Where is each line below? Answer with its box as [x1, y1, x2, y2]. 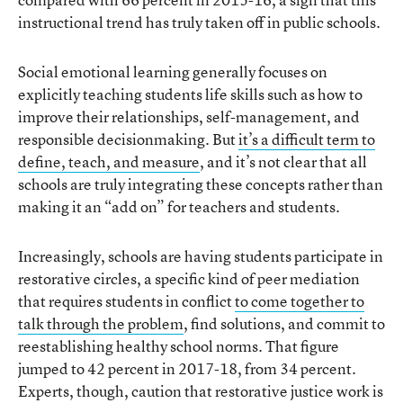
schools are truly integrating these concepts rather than [18, 173, 383, 194]
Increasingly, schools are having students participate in [18, 245, 383, 266]
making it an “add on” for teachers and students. [18, 195, 340, 217]
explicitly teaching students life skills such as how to [18, 83, 363, 104]
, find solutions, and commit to [184, 312, 385, 334]
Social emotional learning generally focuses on [18, 60, 327, 82]
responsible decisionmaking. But [18, 128, 238, 149]
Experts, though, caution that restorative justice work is [18, 380, 383, 401]
